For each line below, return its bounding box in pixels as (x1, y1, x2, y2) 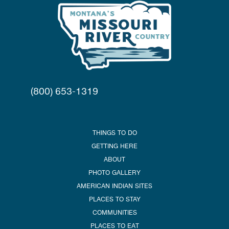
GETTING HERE (91, 142, 138, 150)
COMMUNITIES (92, 208, 137, 216)
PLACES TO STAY (88, 195, 141, 203)
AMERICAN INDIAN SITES (77, 181, 152, 190)
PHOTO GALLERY (88, 168, 141, 176)
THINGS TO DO (92, 128, 137, 136)
